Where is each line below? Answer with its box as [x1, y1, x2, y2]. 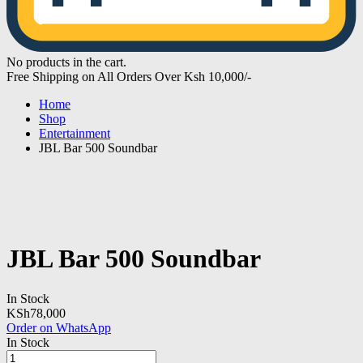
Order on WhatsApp [6, 320, 111, 335]
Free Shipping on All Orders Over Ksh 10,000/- [6, 70, 251, 83]
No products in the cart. [6, 55, 126, 69]
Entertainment [39, 126, 110, 140]
